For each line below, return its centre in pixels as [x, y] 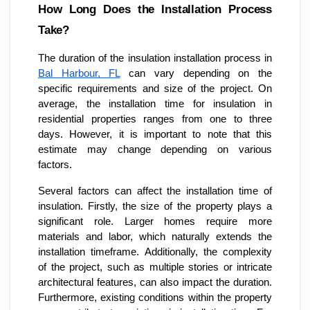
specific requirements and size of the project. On [155, 88]
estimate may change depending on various [155, 149]
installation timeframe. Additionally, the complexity [155, 252]
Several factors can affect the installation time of [155, 191]
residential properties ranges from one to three [155, 119]
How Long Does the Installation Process [155, 9]
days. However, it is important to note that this [155, 134]
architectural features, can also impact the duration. [155, 282]
